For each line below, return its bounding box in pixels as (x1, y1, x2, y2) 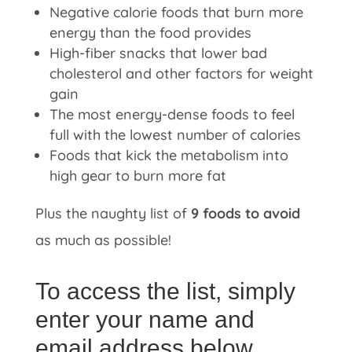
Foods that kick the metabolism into (49, 146, 288, 164)
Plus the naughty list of (35, 204, 191, 222)
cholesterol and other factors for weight (49, 64, 313, 82)
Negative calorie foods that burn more (49, 3, 303, 21)
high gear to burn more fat (49, 167, 226, 185)
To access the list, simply (35, 278, 295, 304)
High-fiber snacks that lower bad (49, 44, 267, 62)
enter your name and (35, 306, 255, 332)
